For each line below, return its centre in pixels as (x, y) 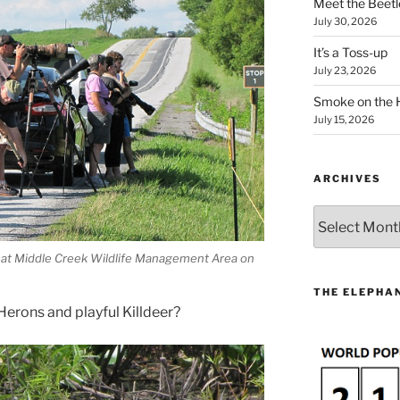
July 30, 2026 (345, 22)
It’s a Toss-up (350, 53)
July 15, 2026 (343, 120)
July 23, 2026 (344, 71)
